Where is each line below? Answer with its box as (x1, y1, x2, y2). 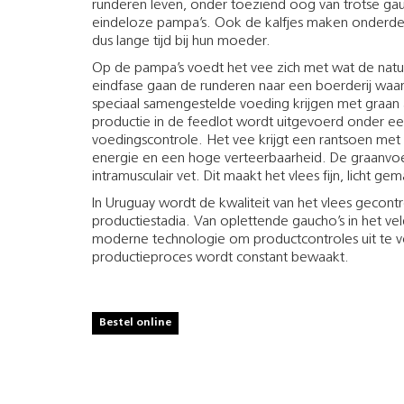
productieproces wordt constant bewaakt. (92, 250, 349, 265)
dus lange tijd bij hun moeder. (92, 33, 271, 49)
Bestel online (99, 317, 171, 328)
